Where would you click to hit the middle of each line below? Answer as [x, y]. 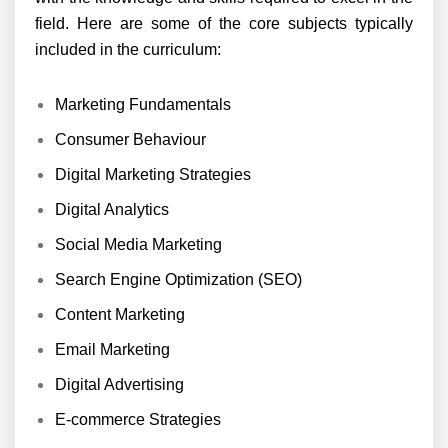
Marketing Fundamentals [143, 104]
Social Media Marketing [138, 244]
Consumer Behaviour [130, 139]
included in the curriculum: [128, 49]
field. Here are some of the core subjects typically [224, 23]
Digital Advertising [119, 384]
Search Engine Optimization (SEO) [178, 279]
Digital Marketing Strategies [153, 174]
